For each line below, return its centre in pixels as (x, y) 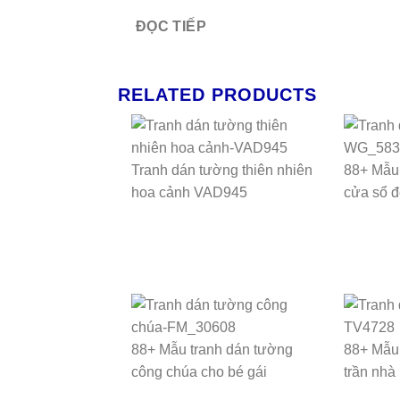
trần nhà (369, 372)
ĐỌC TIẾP (171, 26)
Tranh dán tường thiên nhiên (222, 171)
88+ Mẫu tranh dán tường (212, 350)
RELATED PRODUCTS (217, 95)
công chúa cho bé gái (199, 372)
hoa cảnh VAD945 (189, 193)
